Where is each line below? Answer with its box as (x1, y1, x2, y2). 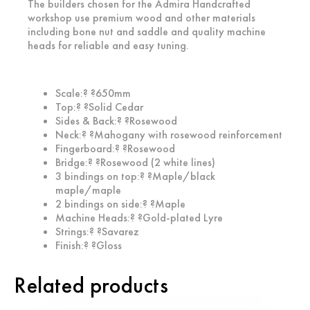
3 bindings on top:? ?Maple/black (55, 168, 215, 183)
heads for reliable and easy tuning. (28, 37, 189, 53)
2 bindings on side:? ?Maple (55, 196, 185, 211)
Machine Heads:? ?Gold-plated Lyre (55, 210, 223, 225)
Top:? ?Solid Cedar (55, 99, 143, 114)
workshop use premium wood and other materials (28, 10, 255, 25)
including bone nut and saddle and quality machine (28, 24, 266, 39)
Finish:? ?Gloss (55, 237, 122, 253)
